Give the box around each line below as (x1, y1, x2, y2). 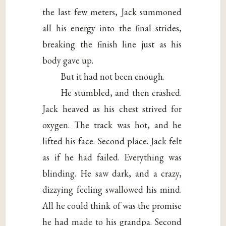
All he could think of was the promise (42, 199, 182, 211)
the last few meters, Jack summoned (42, 6, 182, 18)
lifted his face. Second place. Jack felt (42, 135, 182, 147)
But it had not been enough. (61, 70, 165, 82)
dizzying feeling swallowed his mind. (42, 183, 182, 195)
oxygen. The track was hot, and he (42, 119, 182, 131)
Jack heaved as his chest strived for (42, 102, 182, 115)
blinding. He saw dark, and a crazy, (42, 167, 182, 179)
